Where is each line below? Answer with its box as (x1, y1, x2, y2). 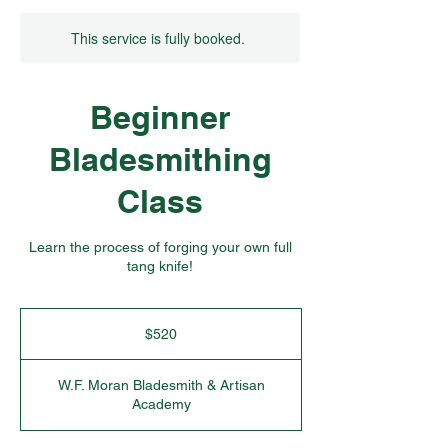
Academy (131, 396, 191, 412)
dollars (21, 331, 51, 342)
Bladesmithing (48, 140, 272, 178)
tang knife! (127, 258, 193, 274)
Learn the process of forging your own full (28, 239, 292, 255)
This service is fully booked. (71, 28, 245, 48)
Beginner (90, 98, 230, 136)
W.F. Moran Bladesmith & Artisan (57, 377, 265, 393)
